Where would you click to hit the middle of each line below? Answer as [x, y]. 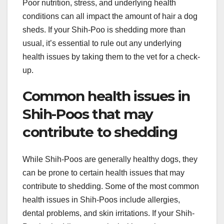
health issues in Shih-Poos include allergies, [101, 199]
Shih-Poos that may [88, 114]
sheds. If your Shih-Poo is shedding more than [104, 30]
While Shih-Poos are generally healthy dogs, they [110, 159]
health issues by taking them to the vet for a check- [111, 57]
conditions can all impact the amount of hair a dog [110, 16]
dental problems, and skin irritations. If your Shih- [108, 213]
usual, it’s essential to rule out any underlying [102, 43]
